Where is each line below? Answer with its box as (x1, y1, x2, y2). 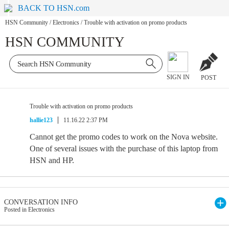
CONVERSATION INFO (4, 198, 78, 206)
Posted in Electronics (4, 206, 55, 213)
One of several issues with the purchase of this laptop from (30, 144, 218, 153)
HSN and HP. (30, 156, 74, 165)
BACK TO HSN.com (18, 4, 90, 12)
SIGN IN (166, 74, 190, 81)
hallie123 (30, 117, 53, 124)
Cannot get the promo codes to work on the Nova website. (30, 132, 218, 141)
